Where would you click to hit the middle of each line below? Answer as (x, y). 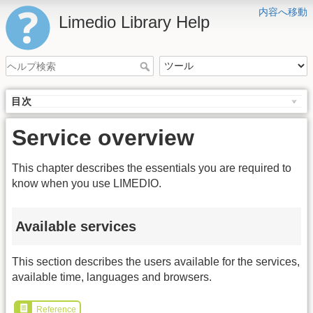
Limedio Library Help (134, 22)
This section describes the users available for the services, (156, 262)
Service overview (103, 138)
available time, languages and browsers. (112, 277)
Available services (76, 226)
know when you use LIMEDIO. (87, 184)
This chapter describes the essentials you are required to (152, 168)
